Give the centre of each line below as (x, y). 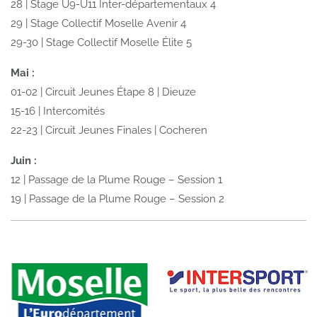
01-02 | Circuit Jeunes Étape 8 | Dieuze (103, 92)
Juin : (24, 160)
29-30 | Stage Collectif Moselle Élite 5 (101, 42)
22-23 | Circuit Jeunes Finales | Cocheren (109, 130)
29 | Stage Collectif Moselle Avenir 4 (98, 23)
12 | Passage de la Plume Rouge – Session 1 (116, 179)
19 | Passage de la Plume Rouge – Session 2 (117, 198)
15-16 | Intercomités (58, 111)
